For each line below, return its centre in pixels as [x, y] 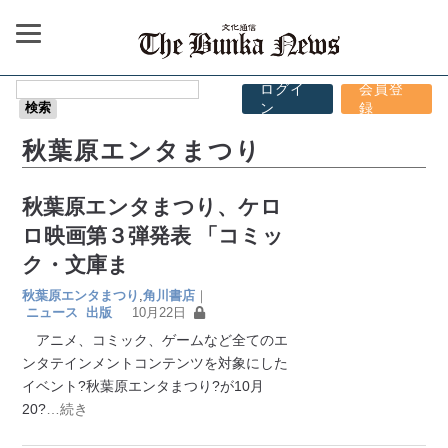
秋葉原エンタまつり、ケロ [152, 206]
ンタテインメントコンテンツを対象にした [155, 362]
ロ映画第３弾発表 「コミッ [153, 235]
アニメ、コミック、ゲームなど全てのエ [155, 339]
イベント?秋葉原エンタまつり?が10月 [143, 385]
